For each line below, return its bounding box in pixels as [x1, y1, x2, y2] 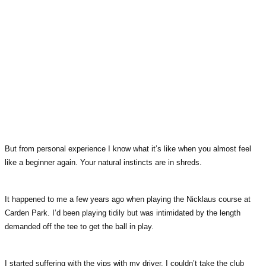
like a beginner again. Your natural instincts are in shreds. [5, 157, 202, 167]
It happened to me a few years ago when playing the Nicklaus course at [5, 194, 251, 204]
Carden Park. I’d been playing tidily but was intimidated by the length [5, 208, 240, 217]
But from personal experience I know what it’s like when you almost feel [5, 144, 251, 153]
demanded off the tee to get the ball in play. [5, 221, 154, 231]
